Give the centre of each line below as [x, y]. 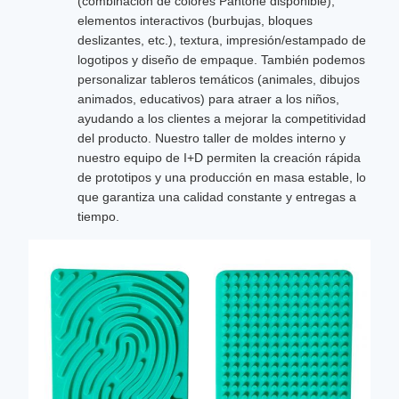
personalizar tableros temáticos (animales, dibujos [219, 79]
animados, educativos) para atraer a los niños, [208, 99]
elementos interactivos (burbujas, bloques [195, 20]
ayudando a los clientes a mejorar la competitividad [222, 118]
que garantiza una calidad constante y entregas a [217, 197]
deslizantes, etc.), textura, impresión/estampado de [222, 40]
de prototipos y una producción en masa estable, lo [222, 177]
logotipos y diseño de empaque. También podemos [221, 60]
